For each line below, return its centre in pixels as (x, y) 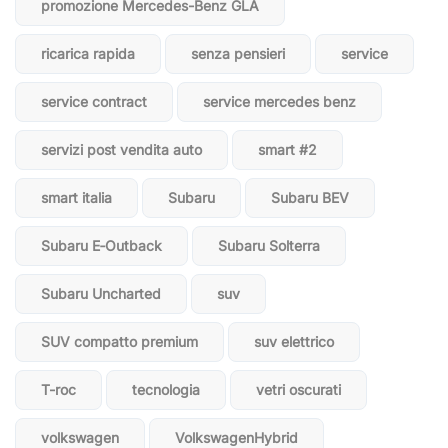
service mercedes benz (279, 101)
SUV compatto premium (119, 341)
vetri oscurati (298, 389)
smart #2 (287, 149)
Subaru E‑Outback (101, 245)
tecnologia (166, 389)
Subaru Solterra (269, 245)
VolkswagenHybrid (236, 437)
